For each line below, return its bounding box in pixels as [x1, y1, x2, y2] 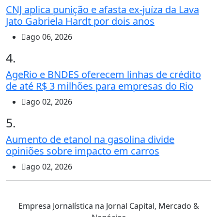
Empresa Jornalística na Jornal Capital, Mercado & [18, 201, 199, 212]
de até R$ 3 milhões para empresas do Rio [6, 79, 193, 93]
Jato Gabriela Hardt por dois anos [6, 15, 155, 28]
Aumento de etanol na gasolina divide [6, 133, 174, 146]
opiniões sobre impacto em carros [6, 144, 159, 158]
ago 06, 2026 [26, 31, 72, 43]
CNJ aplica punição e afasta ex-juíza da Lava [6, 3, 199, 16]
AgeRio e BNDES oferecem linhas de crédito [6, 68, 201, 81]
